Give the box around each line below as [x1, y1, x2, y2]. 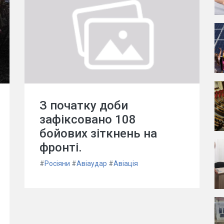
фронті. [39, 140, 82, 154]
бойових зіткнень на [39, 126, 157, 140]
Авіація [113, 159, 138, 167]
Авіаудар [76, 159, 107, 167]
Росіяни [44, 159, 70, 167]
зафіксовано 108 [39, 112, 136, 126]
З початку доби [39, 98, 128, 112]
